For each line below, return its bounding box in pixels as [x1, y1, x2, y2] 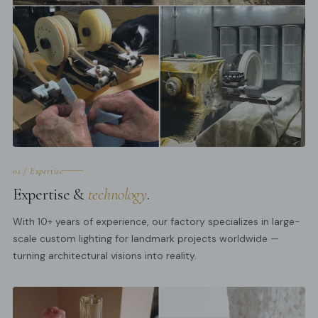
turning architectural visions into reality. [13, 248, 197, 262]
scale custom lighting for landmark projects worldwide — [13, 231, 279, 245]
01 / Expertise [13, 165, 63, 177]
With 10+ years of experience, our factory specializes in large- [13, 214, 300, 228]
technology [87, 184, 147, 204]
